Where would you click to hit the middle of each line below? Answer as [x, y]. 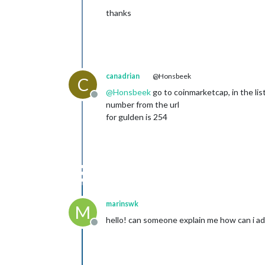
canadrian [123, 76]
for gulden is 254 [137, 117]
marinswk [122, 204]
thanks [119, 13]
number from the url [143, 104]
